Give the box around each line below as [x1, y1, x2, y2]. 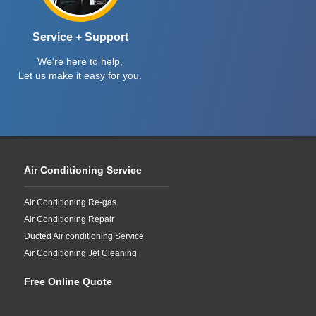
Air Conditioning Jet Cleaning [24, 248, 137, 258]
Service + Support [32, 31, 128, 43]
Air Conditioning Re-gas [24, 197, 116, 207]
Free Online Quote [24, 276, 112, 287]
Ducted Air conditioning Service [24, 231, 144, 241]
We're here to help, [37, 56, 123, 67]
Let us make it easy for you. [18, 70, 142, 81]
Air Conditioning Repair [24, 214, 114, 224]
